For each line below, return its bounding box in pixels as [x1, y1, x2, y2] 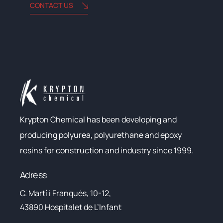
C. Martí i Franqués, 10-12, [20, 188, 111, 199]
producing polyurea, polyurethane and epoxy [20, 129, 182, 141]
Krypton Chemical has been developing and [20, 114, 177, 125]
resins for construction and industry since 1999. [20, 145, 194, 156]
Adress [20, 169, 47, 181]
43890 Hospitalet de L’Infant [20, 202, 121, 213]
